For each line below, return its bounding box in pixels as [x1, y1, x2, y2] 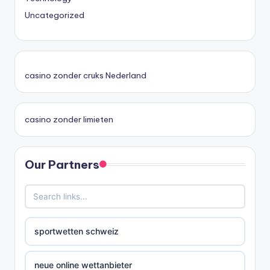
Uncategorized [25, 9, 84, 20]
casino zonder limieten [25, 113, 113, 125]
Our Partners [25, 157, 99, 172]
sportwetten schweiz [34, 225, 119, 236]
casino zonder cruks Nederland [25, 69, 146, 81]
